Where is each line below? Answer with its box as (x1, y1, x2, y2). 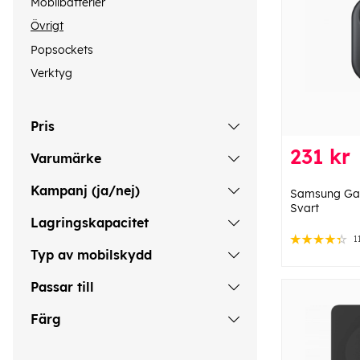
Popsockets (31, 42, 93, 57)
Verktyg (31, 65, 72, 80)
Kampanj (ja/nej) (31, 182, 140, 199)
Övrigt (31, 18, 63, 34)
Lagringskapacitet (31, 215, 149, 231)
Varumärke (31, 150, 101, 167)
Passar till (31, 279, 94, 296)
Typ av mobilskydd (31, 247, 152, 264)
